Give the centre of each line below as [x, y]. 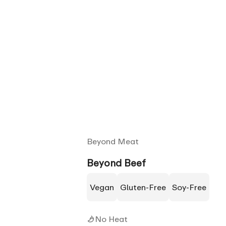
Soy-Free [192, 187]
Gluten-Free [146, 187]
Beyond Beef [116, 162]
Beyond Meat [113, 141]
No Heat [111, 219]
